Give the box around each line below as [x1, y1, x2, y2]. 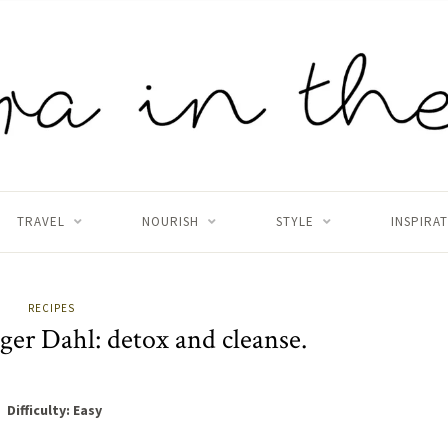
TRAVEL [16, 213, 65, 231]
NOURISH [141, 213, 199, 231]
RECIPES [28, 301, 75, 316]
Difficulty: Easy [6, 401, 102, 420]
